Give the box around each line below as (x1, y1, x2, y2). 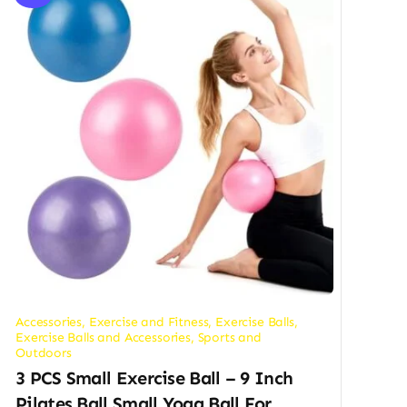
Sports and (197, 330, 262, 346)
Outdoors (15, 345, 72, 362)
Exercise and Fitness (88, 314, 209, 331)
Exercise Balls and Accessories (15, 330, 191, 346)
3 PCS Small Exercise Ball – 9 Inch (15, 367, 293, 390)
